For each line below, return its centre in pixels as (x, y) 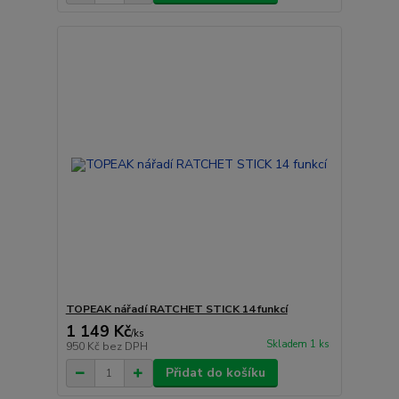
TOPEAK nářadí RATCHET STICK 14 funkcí (176, 309)
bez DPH (125, 347)
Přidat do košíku (215, 373)
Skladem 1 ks (297, 345)
